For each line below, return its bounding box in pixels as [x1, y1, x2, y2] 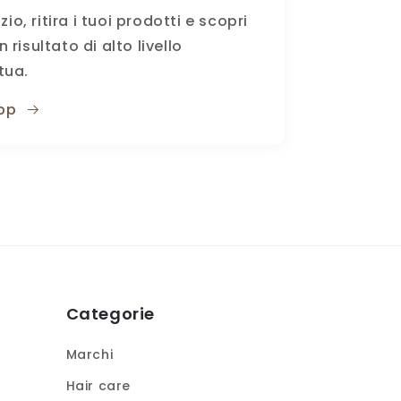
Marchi [65, 346, 114, 364]
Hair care [65, 377, 131, 396]
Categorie [65, 303, 155, 326]
